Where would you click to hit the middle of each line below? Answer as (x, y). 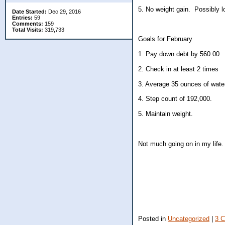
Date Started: (29, 12)
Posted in (153, 218)
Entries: (22, 18)
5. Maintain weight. (165, 114)
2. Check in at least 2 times (178, 69)
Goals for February (165, 39)
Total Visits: (28, 30)
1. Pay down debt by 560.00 (179, 54)
